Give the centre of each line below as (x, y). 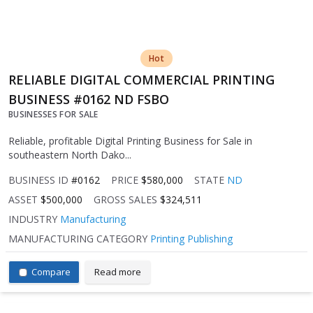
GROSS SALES (125, 200)
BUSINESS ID (38, 180)
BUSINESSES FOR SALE (53, 115)
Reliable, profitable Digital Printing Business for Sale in (130, 141)
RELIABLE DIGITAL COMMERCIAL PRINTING (141, 80)
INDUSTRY (33, 219)
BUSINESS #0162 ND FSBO (89, 100)
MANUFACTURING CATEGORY (78, 239)
